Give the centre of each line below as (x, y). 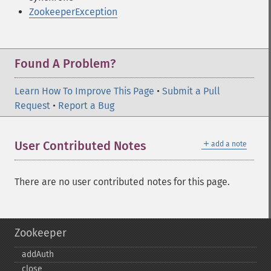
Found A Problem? (65, 64)
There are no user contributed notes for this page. (122, 182)
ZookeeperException (73, 12)
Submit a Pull (191, 91)
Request (32, 106)
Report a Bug (86, 106)
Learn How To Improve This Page (84, 91)
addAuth (38, 254)
